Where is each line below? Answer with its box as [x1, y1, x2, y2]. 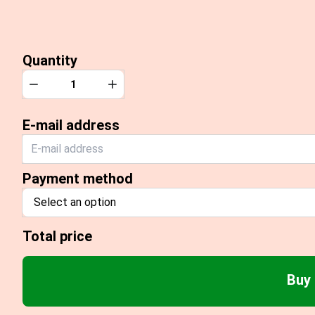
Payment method [22, 170, 133, 187]
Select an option [34, 195, 116, 209]
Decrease [33, 81, 81, 94]
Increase [112, 81, 155, 94]
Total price [22, 228, 92, 245]
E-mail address [22, 117, 120, 134]
